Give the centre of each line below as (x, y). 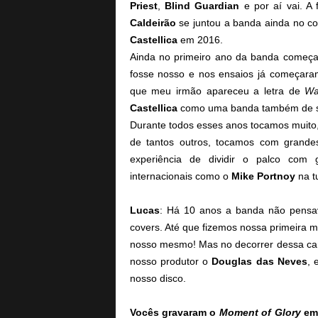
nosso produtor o (171, 261)
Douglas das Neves (259, 261)
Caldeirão (153, 23)
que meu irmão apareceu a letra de (217, 91)
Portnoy (276, 176)
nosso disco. (158, 278)
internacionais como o (180, 176)
